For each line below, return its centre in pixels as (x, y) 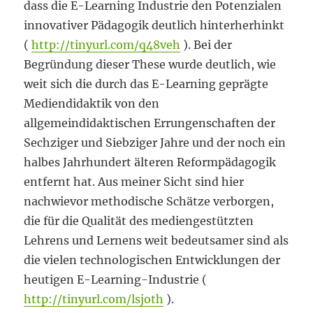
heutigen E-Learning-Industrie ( (116, 279)
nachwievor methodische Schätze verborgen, (149, 201)
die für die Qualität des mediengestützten (139, 221)
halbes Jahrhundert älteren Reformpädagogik (150, 162)
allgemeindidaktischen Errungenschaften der (150, 123)
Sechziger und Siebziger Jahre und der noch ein (155, 143)
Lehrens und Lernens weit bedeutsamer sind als (156, 240)
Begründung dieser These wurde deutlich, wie (150, 64)
